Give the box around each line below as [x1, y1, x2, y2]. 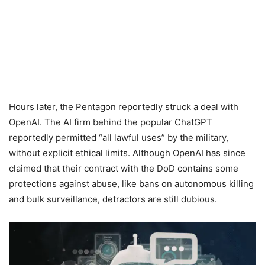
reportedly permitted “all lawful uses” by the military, [9, 132, 228, 144]
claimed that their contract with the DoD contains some [9, 163, 238, 174]
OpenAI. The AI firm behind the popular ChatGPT [9, 117, 212, 128]
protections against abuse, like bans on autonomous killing [9, 178, 254, 190]
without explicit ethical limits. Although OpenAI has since [9, 147, 245, 159]
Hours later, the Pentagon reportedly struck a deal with [9, 101, 238, 113]
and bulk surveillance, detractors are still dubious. [9, 193, 219, 205]
